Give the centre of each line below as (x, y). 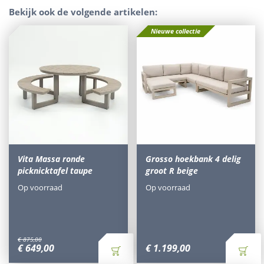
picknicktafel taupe (55, 170)
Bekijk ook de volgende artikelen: (83, 12)
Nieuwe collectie (175, 31)
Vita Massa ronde (51, 159)
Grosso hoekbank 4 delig (193, 159)
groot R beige (171, 170)
